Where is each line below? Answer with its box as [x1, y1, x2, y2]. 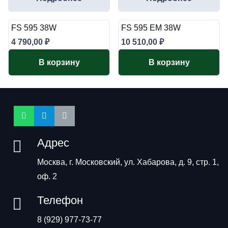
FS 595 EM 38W [121, 23, 181, 33]
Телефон [37, 193, 83, 207]
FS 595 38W [11, 23, 56, 33]
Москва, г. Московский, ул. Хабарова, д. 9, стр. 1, [37, 157, 219, 166]
